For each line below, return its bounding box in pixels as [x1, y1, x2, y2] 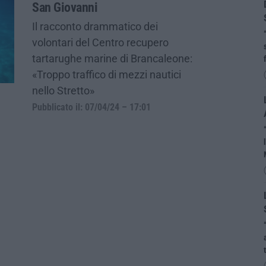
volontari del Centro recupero [32, 36, 169, 49]
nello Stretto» [32, 84, 94, 97]
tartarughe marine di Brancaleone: [32, 52, 192, 65]
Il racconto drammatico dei [32, 20, 158, 33]
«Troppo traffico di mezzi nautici [32, 68, 181, 81]
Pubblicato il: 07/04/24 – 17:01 [32, 102, 151, 113]
